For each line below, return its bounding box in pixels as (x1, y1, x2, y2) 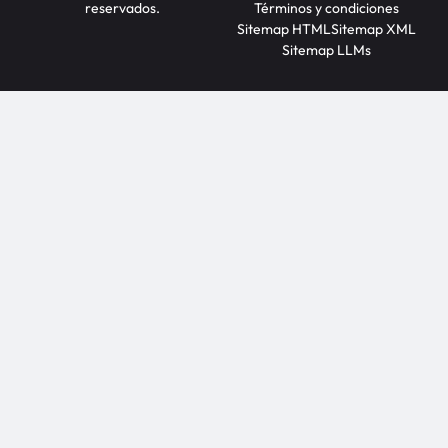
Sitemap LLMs (281, 40, 371, 59)
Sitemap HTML (236, 19, 331, 38)
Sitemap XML (330, 19, 416, 38)
